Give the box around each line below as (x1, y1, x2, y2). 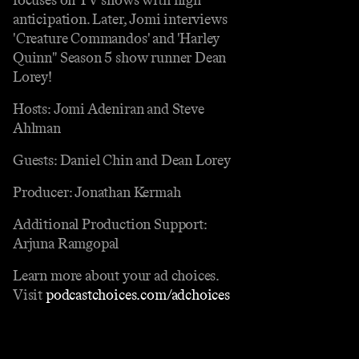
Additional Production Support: (13, 215, 207, 233)
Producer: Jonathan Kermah (13, 183, 181, 201)
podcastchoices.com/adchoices (45, 285, 230, 304)
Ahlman (13, 119, 61, 137)
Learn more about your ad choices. (13, 266, 220, 284)
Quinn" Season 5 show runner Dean (13, 48, 227, 67)
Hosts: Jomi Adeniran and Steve (13, 99, 204, 118)
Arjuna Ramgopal (13, 234, 119, 252)
